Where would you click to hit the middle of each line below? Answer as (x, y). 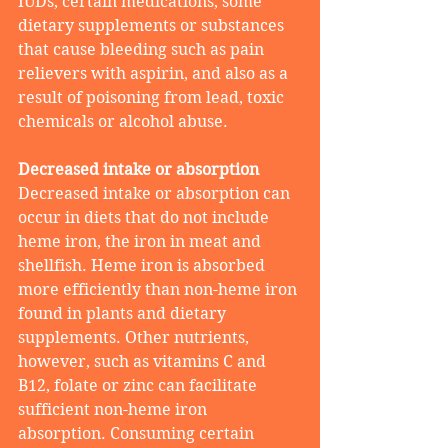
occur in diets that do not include (145, 218)
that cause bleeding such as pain (143, 50)
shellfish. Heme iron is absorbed (143, 266)
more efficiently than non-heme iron (159, 290)
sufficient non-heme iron (114, 410)
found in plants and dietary (124, 314)
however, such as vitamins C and (144, 362)
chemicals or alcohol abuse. (123, 122)
